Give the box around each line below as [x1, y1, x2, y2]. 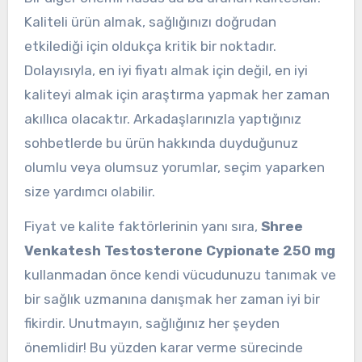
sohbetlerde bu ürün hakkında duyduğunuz [23, 134, 298, 151]
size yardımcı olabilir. [23, 183, 155, 200]
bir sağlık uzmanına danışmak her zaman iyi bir [23, 290, 320, 307]
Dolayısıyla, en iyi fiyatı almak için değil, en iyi [23, 61, 308, 78]
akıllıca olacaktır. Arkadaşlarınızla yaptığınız [23, 110, 301, 127]
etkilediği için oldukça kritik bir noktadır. [23, 37, 276, 54]
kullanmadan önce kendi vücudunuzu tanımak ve [23, 266, 336, 283]
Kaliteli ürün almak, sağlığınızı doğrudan [23, 13, 276, 30]
